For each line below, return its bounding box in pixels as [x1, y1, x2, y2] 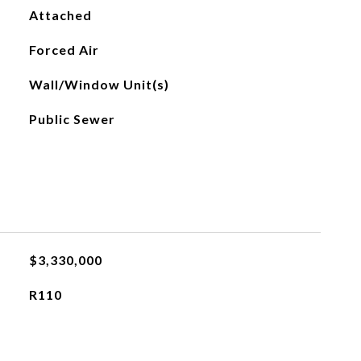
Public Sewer [28, 111, 115, 127]
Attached [28, 7, 92, 23]
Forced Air [28, 42, 99, 57]
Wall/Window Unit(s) [28, 77, 169, 92]
